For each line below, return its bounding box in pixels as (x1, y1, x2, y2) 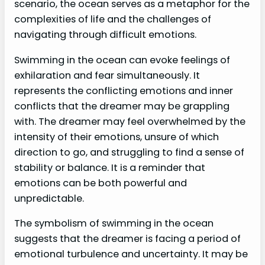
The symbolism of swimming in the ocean (14, 216, 214, 230)
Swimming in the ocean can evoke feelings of (14, 53, 230, 67)
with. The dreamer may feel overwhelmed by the (14, 114, 245, 128)
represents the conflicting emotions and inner (14, 83, 233, 98)
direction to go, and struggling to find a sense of (14, 145, 244, 159)
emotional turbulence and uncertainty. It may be (14, 247, 248, 261)
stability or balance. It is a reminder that (14, 160, 205, 174)
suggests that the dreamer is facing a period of (14, 231, 241, 245)
